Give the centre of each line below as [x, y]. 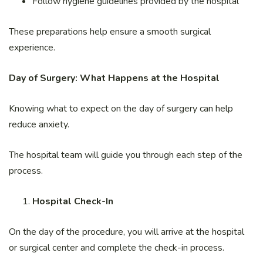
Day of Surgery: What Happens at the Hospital [114, 78]
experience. [32, 48]
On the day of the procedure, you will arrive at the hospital [127, 232]
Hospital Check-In [73, 202]
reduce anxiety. [39, 125]
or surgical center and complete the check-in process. [117, 248]
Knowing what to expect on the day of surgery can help [121, 109]
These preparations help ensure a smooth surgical [110, 32]
